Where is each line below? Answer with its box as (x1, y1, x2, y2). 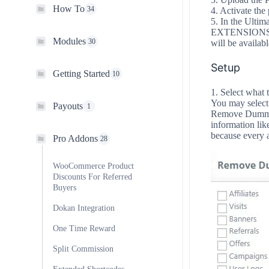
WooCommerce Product (53, 162, 134, 171)
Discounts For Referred (53, 172, 132, 181)
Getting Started (53, 68, 110, 79)
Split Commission (53, 244, 113, 253)
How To (53, 4, 85, 14)
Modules (53, 36, 86, 46)
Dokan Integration (53, 204, 115, 213)
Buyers (53, 183, 76, 192)
